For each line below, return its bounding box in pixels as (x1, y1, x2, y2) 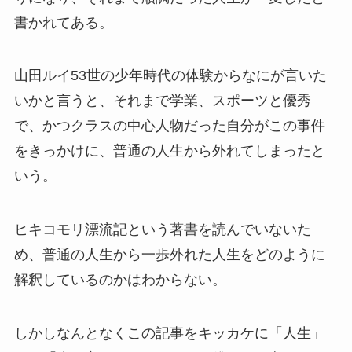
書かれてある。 (13, 14, 113, 31)
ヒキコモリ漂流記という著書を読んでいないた (13, 222, 311, 238)
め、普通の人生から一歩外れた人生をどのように (13, 247, 325, 263)
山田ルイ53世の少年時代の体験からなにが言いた (13, 68, 327, 84)
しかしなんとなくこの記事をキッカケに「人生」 (13, 325, 325, 342)
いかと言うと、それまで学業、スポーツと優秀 (13, 93, 311, 109)
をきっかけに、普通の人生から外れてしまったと (13, 143, 325, 159)
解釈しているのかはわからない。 (13, 272, 226, 288)
